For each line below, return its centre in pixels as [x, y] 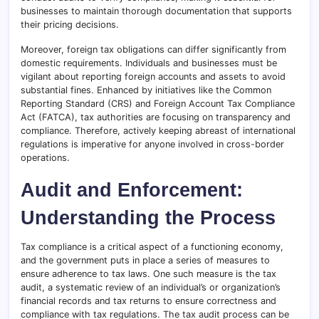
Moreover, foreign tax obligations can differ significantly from [153, 49]
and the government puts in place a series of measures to [145, 260]
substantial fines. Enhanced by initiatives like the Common [146, 90]
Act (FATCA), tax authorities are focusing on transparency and [156, 117]
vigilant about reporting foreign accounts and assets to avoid [153, 76]
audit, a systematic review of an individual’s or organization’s [151, 287]
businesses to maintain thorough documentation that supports [156, 11]
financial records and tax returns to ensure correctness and [148, 300]
